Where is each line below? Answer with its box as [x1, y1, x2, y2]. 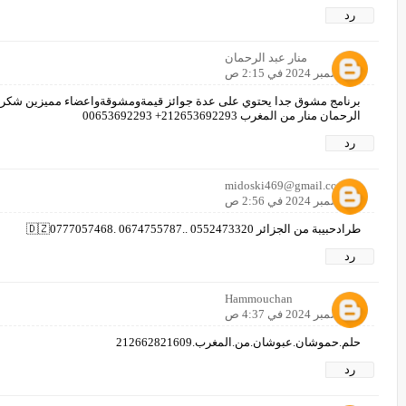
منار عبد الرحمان [225, 50, 307, 64]
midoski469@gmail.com [225, 178, 346, 192]
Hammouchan [225, 291, 293, 305]
